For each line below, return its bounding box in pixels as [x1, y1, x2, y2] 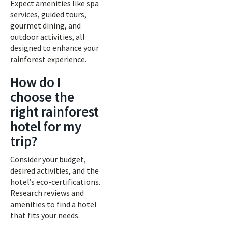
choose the [10, 88, 74, 105]
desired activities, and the [10, 165, 99, 176]
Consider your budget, [10, 154, 86, 164]
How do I [10, 73, 61, 91]
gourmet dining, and [10, 20, 81, 31]
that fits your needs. [10, 210, 80, 220]
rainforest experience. [10, 54, 87, 64]
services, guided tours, [10, 9, 87, 19]
